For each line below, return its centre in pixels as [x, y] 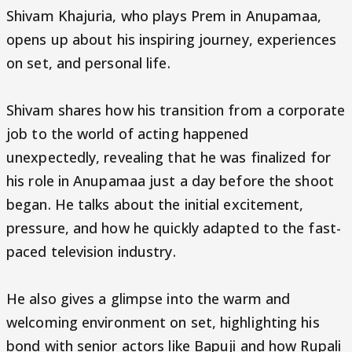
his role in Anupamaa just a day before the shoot [170, 181]
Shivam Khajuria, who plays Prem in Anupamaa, [164, 16]
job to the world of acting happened [128, 134]
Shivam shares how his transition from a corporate [176, 110]
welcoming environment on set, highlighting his [163, 322]
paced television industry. [91, 251]
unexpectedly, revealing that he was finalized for [169, 157]
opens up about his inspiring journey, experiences [171, 39]
